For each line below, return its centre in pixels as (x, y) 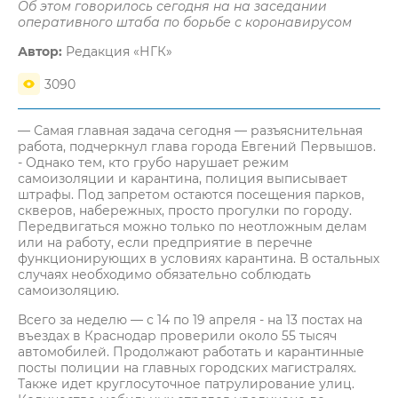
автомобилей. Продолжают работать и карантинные (191, 352)
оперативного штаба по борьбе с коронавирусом (185, 22)
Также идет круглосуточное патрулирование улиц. (186, 384)
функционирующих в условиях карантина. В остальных (199, 259)
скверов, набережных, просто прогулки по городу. (185, 211)
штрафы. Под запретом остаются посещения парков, (191, 195)
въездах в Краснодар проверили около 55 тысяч (177, 336)
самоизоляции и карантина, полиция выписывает (183, 179)
